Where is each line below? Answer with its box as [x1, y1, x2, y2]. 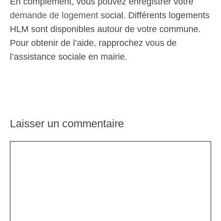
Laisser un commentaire [10, 117, 124, 130]
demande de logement [10, 10, 98, 20]
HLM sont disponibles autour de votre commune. [10, 24, 201, 34]
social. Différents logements [98, 10, 210, 20]
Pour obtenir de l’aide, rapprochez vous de [10, 38, 177, 48]
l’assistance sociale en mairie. [10, 52, 127, 62]
